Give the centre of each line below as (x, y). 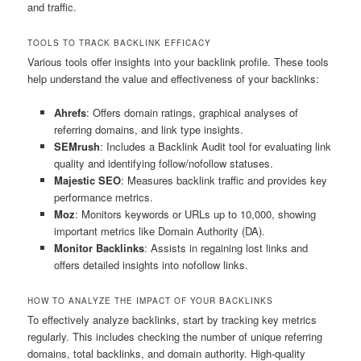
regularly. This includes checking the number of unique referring (175, 337)
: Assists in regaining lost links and (226, 248)
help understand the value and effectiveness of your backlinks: (174, 79)
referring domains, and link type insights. (148, 130)
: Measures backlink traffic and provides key (224, 180)
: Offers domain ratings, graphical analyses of (192, 113)
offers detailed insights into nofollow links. (151, 265)
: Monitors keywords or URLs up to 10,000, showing (195, 214)
